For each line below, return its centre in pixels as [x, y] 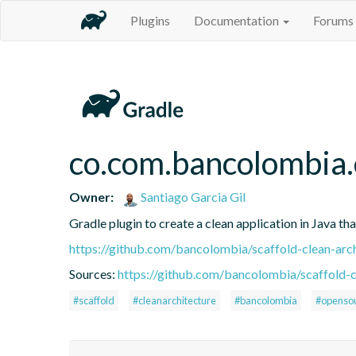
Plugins [150, 20]
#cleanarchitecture [174, 300]
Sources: [93, 273]
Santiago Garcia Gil [192, 196]
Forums [333, 20]
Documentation [238, 20]
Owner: [91, 196]
